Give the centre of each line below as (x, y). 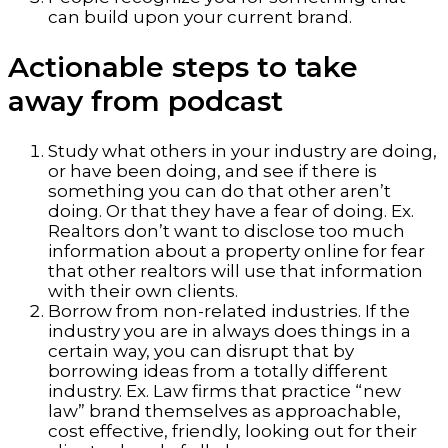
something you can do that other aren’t (219, 191)
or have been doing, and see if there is (212, 171)
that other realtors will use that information (235, 271)
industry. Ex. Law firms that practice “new (224, 391)
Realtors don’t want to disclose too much (226, 231)
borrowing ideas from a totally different (218, 371)
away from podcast (145, 101)
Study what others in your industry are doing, (242, 151)
